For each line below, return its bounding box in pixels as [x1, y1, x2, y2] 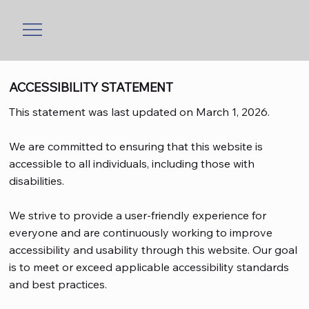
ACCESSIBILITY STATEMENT [9, 79, 174, 96]
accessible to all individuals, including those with [9, 157, 255, 171]
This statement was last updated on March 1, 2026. [9, 105, 270, 119]
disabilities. [9, 174, 65, 188]
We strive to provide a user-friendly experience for [9, 208, 267, 223]
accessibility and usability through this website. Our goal [9, 243, 298, 257]
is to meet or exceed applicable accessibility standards [9, 260, 290, 275]
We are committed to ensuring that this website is [9, 139, 263, 154]
